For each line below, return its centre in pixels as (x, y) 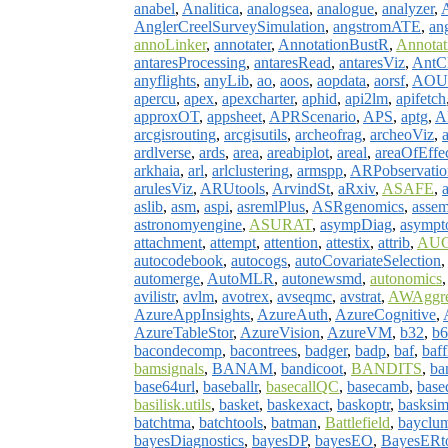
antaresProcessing (190, 62)
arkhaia (157, 170)
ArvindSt (301, 188)
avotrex (245, 296)
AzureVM (359, 332)
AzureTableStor (183, 332)
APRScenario (312, 116)
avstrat (360, 296)
